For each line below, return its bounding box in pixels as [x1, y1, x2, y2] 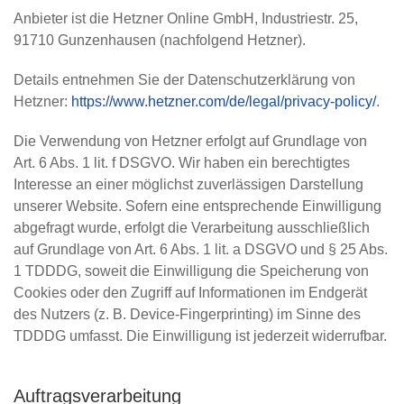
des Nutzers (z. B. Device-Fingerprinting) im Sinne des [14, 307, 361, 322]
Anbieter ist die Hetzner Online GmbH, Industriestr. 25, [14, 11, 358, 26]
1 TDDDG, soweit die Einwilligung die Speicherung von [14, 263, 369, 279]
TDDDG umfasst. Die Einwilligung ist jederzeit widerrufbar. [14, 328, 387, 344]
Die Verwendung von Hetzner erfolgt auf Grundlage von [14, 133, 367, 149]
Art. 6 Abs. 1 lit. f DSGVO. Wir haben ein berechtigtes [14, 155, 350, 170]
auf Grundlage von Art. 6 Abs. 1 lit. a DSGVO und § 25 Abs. [14, 242, 388, 257]
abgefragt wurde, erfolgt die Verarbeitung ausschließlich [14, 220, 370, 235]
